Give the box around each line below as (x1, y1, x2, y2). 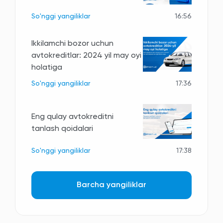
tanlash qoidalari (31, 124, 93, 133)
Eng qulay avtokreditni (31, 112, 113, 121)
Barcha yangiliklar (77, 181, 146, 190)
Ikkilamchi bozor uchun (31, 39, 113, 48)
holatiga (31, 63, 62, 72)
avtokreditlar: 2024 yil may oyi (31, 51, 141, 60)
